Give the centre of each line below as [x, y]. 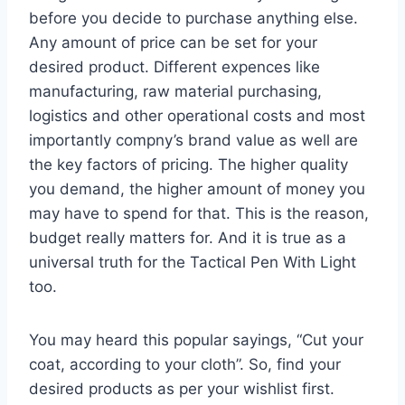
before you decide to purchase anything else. [193, 18]
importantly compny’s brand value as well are [193, 140]
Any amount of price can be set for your [173, 42]
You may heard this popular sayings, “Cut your [196, 339]
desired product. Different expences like [174, 66]
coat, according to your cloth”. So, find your [185, 364]
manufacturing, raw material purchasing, [175, 91]
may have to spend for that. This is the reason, [199, 213]
